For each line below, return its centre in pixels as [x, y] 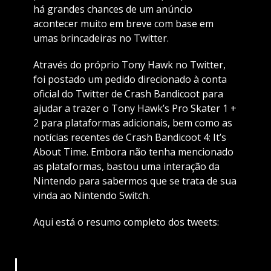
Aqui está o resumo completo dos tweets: [126, 222]
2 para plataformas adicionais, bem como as [132, 123]
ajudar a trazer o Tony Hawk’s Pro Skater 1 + [135, 109]
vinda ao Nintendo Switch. [91, 196]
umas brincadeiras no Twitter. [101, 38]
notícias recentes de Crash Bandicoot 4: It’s [129, 138]
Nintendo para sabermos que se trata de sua [135, 181]
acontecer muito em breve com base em [123, 24]
